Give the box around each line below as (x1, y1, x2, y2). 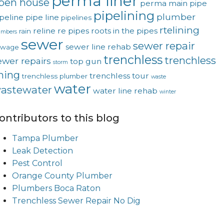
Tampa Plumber (11, 133, 78, 143)
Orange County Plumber (11, 170, 112, 180)
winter (159, 88, 176, 95)
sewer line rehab (65, 41, 131, 51)
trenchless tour (89, 70, 149, 80)
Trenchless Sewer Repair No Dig (11, 195, 140, 205)
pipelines (60, 13, 91, 21)
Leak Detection (11, 145, 73, 155)
